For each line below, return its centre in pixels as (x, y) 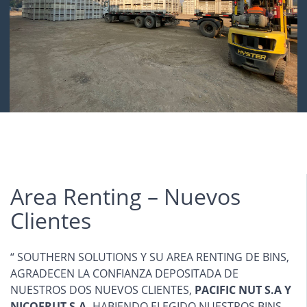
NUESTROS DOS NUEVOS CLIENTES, (102, 290)
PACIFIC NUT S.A (238, 290)
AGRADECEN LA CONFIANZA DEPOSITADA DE (124, 273)
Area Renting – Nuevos (125, 196)
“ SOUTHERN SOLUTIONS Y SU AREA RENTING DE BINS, (150, 257)
